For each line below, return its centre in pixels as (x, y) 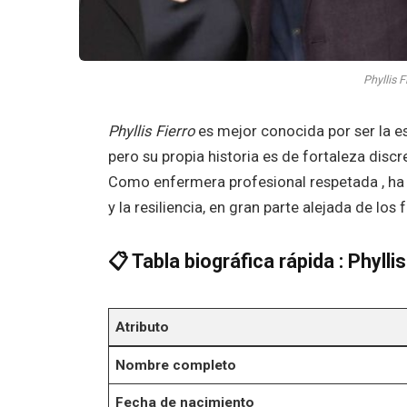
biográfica (231, 261)
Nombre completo (176, 366)
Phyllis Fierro (151, 131)
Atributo (143, 328)
